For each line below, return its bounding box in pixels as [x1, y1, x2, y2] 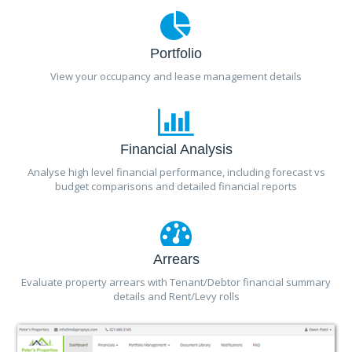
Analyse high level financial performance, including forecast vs [27, 165, 325, 180]
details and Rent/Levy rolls [112, 289, 240, 304]
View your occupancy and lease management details [50, 69, 302, 84]
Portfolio [150, 46, 202, 62]
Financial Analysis [119, 141, 233, 158]
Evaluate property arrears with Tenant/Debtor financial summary [21, 275, 331, 290]
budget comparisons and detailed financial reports [55, 179, 297, 194]
